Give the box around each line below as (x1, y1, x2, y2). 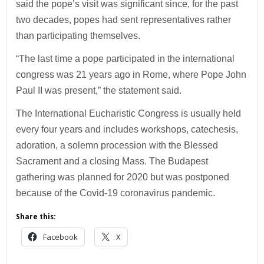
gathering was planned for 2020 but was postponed (16, 171, 230, 182)
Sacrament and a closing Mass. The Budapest (16, 156, 209, 166)
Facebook (43, 231, 78, 242)
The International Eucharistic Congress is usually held (16, 108, 242, 118)
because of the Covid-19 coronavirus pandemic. (16, 187, 216, 198)
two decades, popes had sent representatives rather (16, 14, 232, 25)
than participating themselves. (16, 30, 141, 41)
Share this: (16, 212, 56, 221)
